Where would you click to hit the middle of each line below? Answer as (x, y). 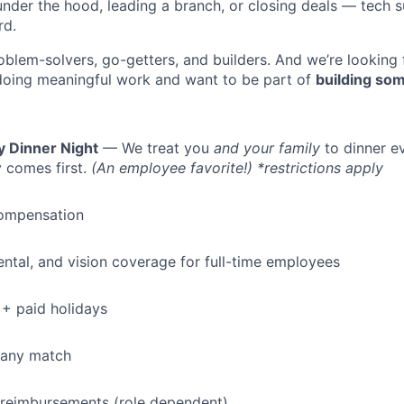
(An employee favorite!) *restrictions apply (237, 168)
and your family (267, 148)
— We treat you (156, 148)
